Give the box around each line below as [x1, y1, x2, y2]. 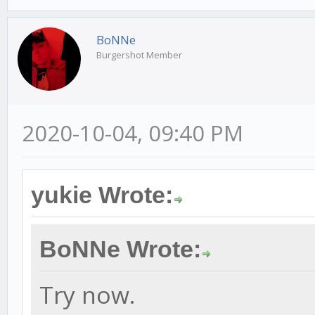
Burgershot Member [96, 48, 182, 61]
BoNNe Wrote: [39, 236, 201, 262]
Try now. [39, 278, 135, 311]
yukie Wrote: [31, 181, 173, 208]
